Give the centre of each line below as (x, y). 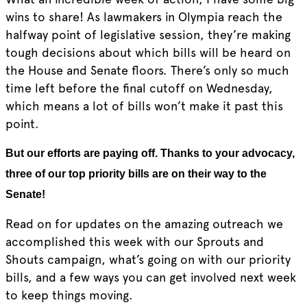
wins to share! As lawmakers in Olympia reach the (144, 17)
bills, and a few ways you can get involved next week (150, 278)
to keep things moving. (69, 295)
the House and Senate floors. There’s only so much (147, 71)
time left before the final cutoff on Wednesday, (139, 88)
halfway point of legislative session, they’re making (148, 35)
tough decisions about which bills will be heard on (148, 53)
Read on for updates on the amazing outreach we (144, 224)
